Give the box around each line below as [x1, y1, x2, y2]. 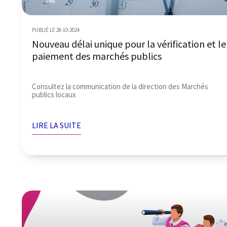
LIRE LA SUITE [32, 120, 82, 130]
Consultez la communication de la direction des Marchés [32, 81, 209, 91]
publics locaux [32, 89, 77, 99]
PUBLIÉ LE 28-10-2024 [32, 26, 80, 33]
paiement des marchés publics [32, 49, 162, 62]
